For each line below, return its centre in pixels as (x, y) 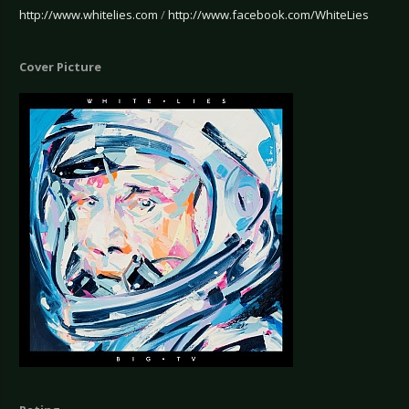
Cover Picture (60, 67)
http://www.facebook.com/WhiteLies (268, 15)
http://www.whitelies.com (89, 15)
